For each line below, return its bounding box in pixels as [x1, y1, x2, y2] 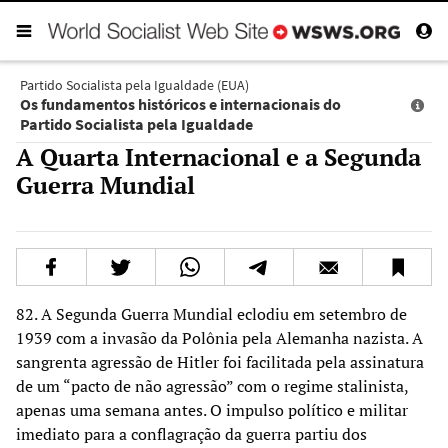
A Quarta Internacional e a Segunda [16, 140, 421, 173]
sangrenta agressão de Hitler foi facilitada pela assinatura [16, 350, 424, 373]
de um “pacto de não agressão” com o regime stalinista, [16, 374, 408, 397]
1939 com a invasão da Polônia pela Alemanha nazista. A [16, 326, 423, 349]
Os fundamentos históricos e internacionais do [20, 93, 341, 114]
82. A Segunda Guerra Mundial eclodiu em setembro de [16, 302, 407, 325]
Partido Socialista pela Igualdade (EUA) [20, 75, 249, 94]
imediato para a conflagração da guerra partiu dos [16, 422, 367, 445]
